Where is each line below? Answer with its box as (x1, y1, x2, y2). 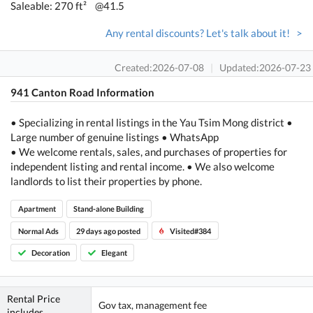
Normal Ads (17, 226, 59, 235)
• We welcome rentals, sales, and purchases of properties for (10, 145, 288, 158)
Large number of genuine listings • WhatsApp (10, 130, 219, 143)
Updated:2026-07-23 (217, 61, 311, 73)
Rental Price (7, 293, 60, 305)
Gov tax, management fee (99, 299, 207, 312)
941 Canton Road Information (10, 86, 155, 99)
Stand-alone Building (73, 204, 145, 214)
